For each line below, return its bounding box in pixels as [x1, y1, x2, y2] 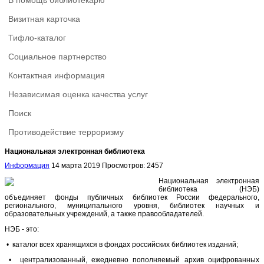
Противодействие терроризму [8, 127, 124, 137]
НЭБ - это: [5, 225, 39, 233]
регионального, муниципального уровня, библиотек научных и [5, 201, 259, 210]
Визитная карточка [8, 14, 80, 24]
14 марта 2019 [51, 161, 102, 170]
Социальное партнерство [8, 52, 107, 61]
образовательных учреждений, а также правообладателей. [5, 209, 204, 218]
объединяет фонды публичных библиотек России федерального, [5, 193, 259, 202]
